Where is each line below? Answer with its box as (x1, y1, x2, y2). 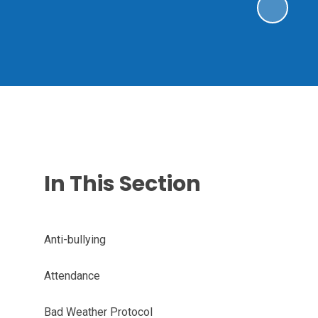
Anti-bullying (43, 233, 106, 246)
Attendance (43, 269, 100, 283)
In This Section (43, 169, 201, 199)
